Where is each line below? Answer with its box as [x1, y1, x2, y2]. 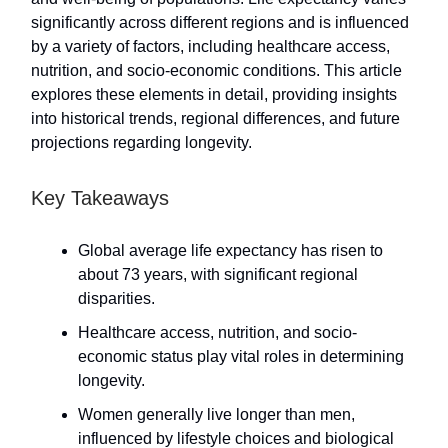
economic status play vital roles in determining [78, 348, 404, 366]
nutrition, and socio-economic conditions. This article [31, 62, 402, 80]
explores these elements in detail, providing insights [31, 86, 397, 104]
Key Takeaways [31, 187, 169, 210]
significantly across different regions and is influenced [31, 14, 409, 32]
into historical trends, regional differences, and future [31, 110, 400, 128]
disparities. [78, 290, 155, 308]
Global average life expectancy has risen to [78, 242, 383, 260]
